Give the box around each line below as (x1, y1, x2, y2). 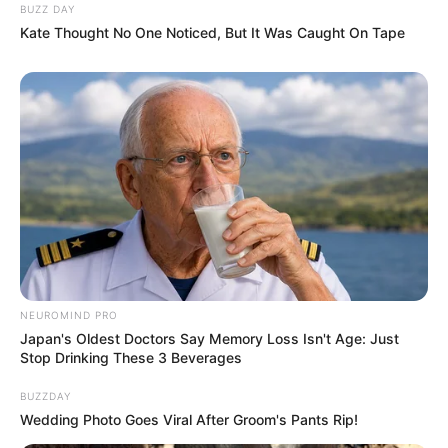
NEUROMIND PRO (20, 309, 118, 322)
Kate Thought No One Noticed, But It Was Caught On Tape (20, 23, 405, 41)
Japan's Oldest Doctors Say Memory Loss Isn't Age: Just (20, 330, 399, 348)
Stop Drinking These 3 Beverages (20, 349, 242, 367)
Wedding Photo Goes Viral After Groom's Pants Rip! (20, 411, 358, 429)
